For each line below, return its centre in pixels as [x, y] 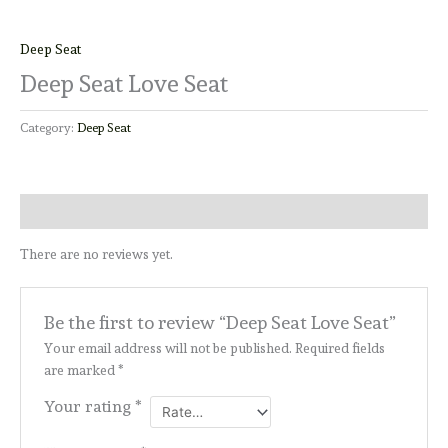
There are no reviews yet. [96, 254]
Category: [48, 128]
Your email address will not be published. [167, 347]
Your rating [89, 406]
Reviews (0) [54, 211]
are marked [80, 369]
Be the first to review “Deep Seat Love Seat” [219, 322]
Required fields [339, 347]
